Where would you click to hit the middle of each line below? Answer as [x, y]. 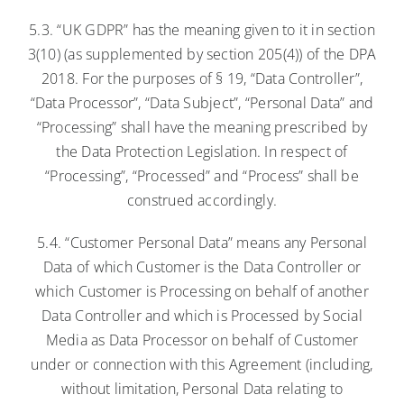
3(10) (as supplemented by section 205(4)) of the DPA [202, 54]
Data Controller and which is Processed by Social [202, 315]
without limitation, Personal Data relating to [202, 388]
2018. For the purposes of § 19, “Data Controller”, [202, 78]
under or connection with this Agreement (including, [202, 364]
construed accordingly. [202, 200]
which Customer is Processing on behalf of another [202, 291]
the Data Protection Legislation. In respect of [202, 151]
